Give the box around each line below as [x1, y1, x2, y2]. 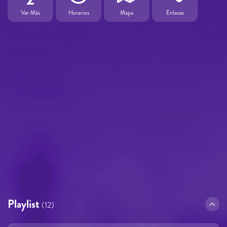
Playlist [8, 196, 40, 212]
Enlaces [166, 8, 184, 18]
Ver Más [21, 8, 40, 17]
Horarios [68, 8, 89, 18]
